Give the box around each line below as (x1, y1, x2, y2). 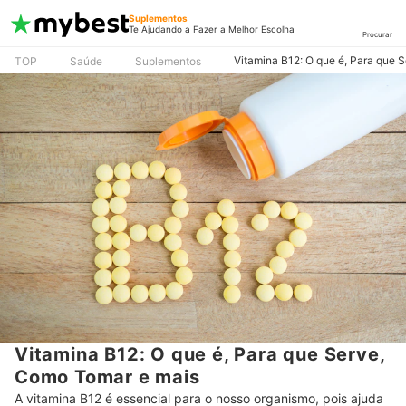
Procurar (362, 29, 392, 39)
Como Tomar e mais (14, 366, 200, 389)
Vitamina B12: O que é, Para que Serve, (14, 343, 385, 366)
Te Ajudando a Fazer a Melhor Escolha (129, 24, 295, 34)
